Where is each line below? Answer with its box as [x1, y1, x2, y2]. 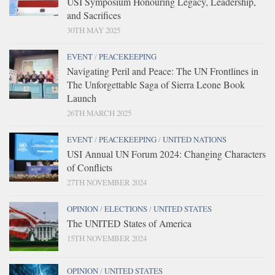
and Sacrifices [67, 9, 121, 22]
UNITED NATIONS [163, 134, 227, 145]
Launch [67, 91, 96, 105]
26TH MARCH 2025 [67, 107, 131, 119]
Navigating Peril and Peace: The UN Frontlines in [67, 64, 258, 78]
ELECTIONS [104, 203, 147, 215]
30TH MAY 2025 [67, 25, 120, 36]
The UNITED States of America [67, 217, 192, 230]
